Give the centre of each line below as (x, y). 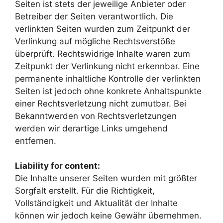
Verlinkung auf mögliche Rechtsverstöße (95, 41)
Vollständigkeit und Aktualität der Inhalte (96, 203)
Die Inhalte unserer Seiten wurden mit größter (106, 178)
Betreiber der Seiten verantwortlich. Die (94, 16)
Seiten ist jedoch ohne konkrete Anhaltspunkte (108, 91)
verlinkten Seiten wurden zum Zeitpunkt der (103, 29)
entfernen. (36, 141)
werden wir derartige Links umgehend (91, 128)
